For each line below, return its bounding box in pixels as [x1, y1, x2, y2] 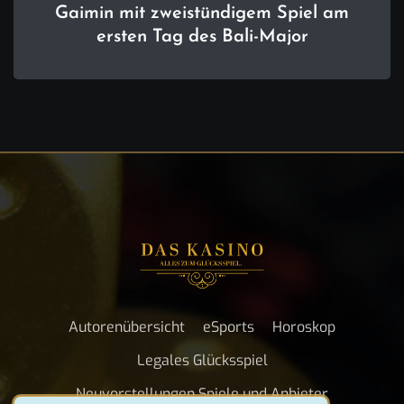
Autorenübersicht [69, 317, 185, 337]
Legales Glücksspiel [136, 351, 268, 371]
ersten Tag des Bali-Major [96, 28, 308, 47]
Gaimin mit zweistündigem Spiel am [55, 5, 349, 23]
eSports [203, 317, 254, 337]
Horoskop [272, 317, 335, 337]
